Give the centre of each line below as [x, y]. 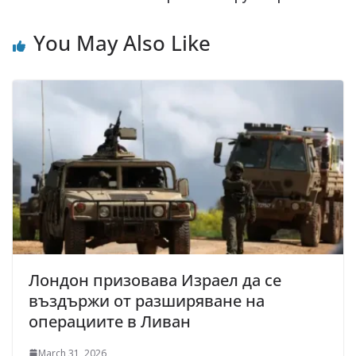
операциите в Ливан [110, 321]
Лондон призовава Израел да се [155, 280]
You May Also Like [122, 43]
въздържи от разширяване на [147, 300]
